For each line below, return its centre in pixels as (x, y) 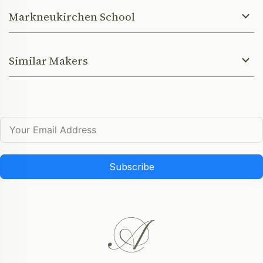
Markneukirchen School (72, 17)
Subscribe (131, 167)
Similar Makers (48, 61)
